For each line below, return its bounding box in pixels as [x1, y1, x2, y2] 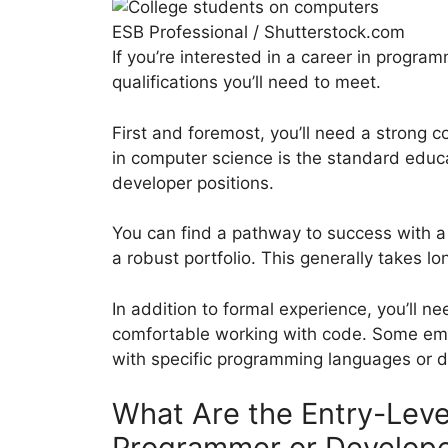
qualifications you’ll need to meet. [112, 72, 381, 93]
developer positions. [112, 172, 274, 193]
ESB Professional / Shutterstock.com [112, 22, 405, 43]
